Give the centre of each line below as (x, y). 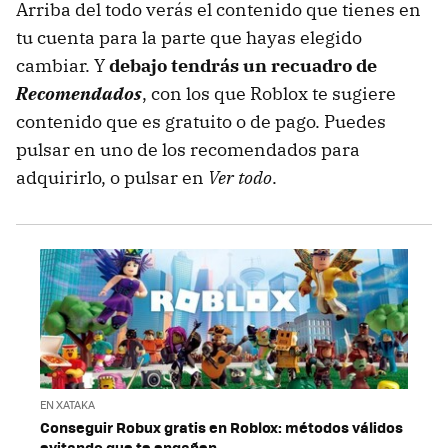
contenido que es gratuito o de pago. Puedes (201, 121)
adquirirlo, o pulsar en (112, 177)
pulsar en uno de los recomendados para (188, 149)
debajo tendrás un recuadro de (243, 65)
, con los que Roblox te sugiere (269, 93)
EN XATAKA (67, 405)
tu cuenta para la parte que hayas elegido (189, 37)
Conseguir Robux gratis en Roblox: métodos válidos (221, 427)
